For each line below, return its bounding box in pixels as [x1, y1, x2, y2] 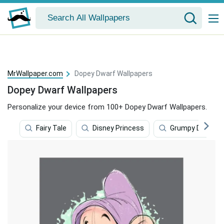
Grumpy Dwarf [170, 124, 216, 132]
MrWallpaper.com [7, 69, 63, 77]
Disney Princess [92, 124, 144, 132]
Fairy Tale [36, 124, 66, 132]
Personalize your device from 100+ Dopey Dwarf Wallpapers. [7, 102, 207, 111]
